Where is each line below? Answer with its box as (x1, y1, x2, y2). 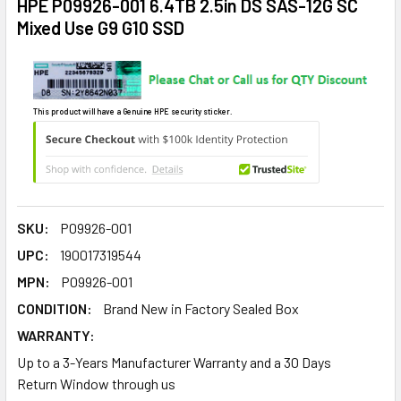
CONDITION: (17, 299, 92, 317)
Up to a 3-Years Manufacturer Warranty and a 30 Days (17, 353, 331, 371)
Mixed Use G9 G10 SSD (17, 17, 184, 38)
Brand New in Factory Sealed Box (103, 299, 299, 317)
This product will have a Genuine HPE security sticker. (33, 107, 232, 117)
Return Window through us (17, 374, 175, 392)
